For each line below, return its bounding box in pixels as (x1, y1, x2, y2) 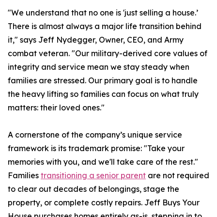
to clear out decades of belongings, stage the (8, 184, 179, 194)
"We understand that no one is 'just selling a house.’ (8, 8, 198, 18)
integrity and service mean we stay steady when (8, 62, 189, 72)
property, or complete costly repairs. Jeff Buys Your (8, 198, 200, 208)
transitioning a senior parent (41, 170, 146, 181)
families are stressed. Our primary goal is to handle (8, 76, 198, 86)
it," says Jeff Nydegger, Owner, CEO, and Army (8, 35, 184, 45)
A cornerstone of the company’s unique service (8, 130, 182, 140)
